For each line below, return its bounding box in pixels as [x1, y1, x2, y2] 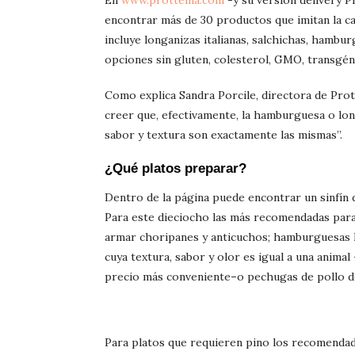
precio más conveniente [105, 269, 231, 284]
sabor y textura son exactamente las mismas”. [105, 128, 342, 143]
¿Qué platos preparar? [105, 161, 246, 177]
